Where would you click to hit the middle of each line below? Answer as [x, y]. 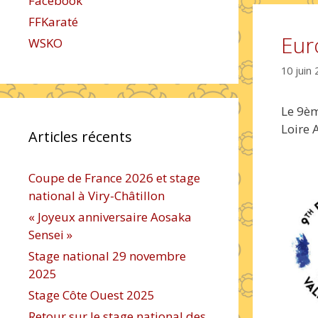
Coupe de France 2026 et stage [114, 178]
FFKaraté [53, 22]
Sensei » [50, 235]
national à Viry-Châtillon [97, 196]
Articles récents [80, 137]
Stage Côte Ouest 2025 [92, 295]
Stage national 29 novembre [107, 256]
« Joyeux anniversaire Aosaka [110, 217]
